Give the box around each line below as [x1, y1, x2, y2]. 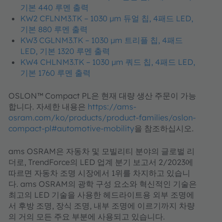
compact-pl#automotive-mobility [8, 123, 134, 133]
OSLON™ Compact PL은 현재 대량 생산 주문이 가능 [8, 91, 196, 101]
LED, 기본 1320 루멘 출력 [20, 46, 110, 56]
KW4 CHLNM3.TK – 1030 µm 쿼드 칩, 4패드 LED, [20, 57, 195, 67]
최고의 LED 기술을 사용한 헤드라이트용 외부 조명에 [8, 190, 194, 200]
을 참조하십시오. [134, 123, 194, 133]
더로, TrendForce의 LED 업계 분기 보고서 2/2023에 [8, 157, 193, 167]
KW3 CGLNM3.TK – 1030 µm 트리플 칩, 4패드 [20, 35, 183, 45]
